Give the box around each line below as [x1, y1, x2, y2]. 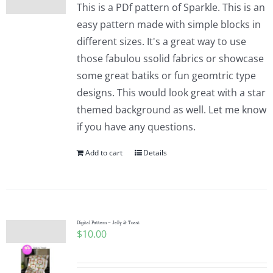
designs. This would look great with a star [76, 86, 266, 99]
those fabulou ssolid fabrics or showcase [76, 52, 264, 65]
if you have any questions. [76, 120, 196, 133]
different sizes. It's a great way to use [76, 35, 246, 48]
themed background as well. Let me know [76, 103, 266, 116]
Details [143, 147, 167, 158]
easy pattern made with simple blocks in [76, 18, 261, 31]
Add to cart [85, 147, 122, 158]
